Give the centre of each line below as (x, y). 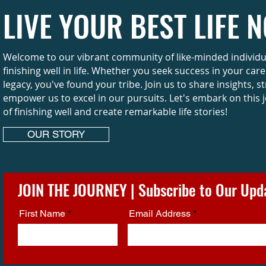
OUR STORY (56, 134)
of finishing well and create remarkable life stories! (115, 112)
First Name (42, 213)
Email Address (159, 213)
